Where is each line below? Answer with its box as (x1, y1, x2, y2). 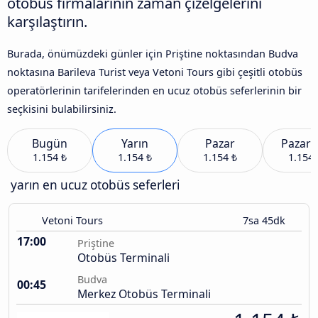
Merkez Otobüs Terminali (77, 286, 211, 302)
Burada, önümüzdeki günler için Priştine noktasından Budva (7, 46, 298, 60)
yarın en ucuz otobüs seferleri (11, 177, 180, 194)
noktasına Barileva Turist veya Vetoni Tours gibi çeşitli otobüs (7, 65, 302, 79)
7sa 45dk (243, 214, 288, 228)
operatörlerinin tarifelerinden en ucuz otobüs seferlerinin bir (7, 83, 302, 97)
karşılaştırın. (7, 11, 87, 31)
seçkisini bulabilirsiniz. (7, 102, 116, 116)
